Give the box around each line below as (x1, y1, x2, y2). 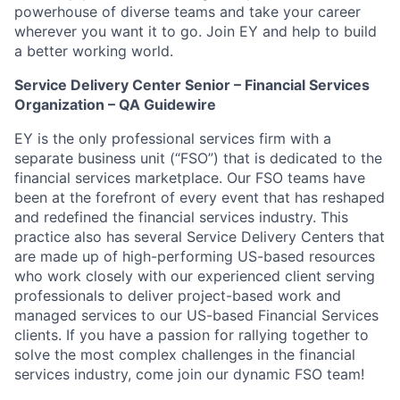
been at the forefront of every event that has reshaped (14, 188, 385, 206)
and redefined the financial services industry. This (14, 208, 348, 226)
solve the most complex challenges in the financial (14, 346, 355, 363)
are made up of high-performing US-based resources (14, 247, 375, 265)
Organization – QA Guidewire (14, 96, 216, 113)
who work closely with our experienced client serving (14, 267, 375, 285)
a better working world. (14, 42, 173, 60)
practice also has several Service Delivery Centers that (14, 228, 385, 246)
